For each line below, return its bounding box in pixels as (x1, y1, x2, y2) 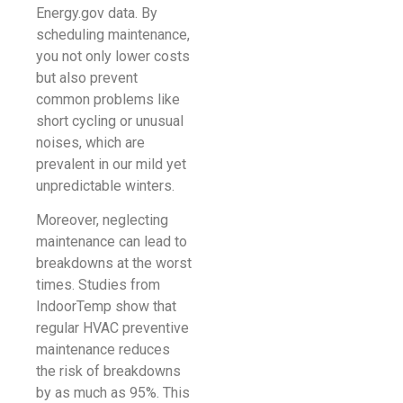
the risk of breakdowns (36, 363, 181, 381)
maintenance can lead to (36, 233, 187, 251)
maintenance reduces (36, 341, 170, 359)
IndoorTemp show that (36, 298, 176, 316)
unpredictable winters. (36, 176, 175, 194)
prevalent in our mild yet (36, 155, 186, 173)
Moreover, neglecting (36, 211, 168, 229)
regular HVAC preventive (36, 319, 189, 337)
